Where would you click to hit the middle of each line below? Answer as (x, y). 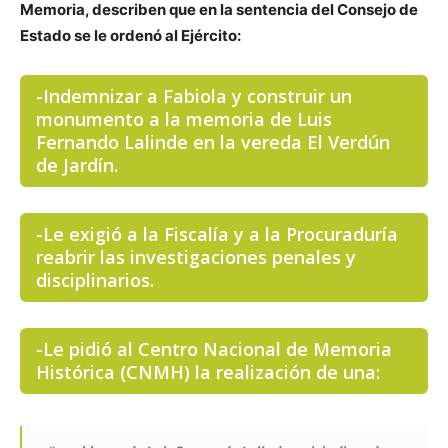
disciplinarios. (95, 280)
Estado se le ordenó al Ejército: (132, 35)
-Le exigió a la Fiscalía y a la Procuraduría (217, 234)
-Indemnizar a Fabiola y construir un (194, 96)
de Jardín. (77, 165)
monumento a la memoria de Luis (184, 119)
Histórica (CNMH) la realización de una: (208, 372)
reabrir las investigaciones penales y (196, 257)
